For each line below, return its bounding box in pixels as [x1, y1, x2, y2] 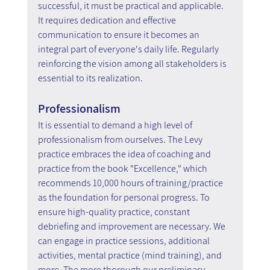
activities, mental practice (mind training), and [37, 248, 224, 262]
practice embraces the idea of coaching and [37, 147, 213, 160]
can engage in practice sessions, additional [37, 234, 212, 247]
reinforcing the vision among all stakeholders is [37, 57, 228, 70]
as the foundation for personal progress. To [37, 190, 212, 204]
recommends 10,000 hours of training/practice [37, 176, 225, 189]
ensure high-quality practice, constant [37, 205, 192, 218]
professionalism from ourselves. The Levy [37, 133, 204, 146]
